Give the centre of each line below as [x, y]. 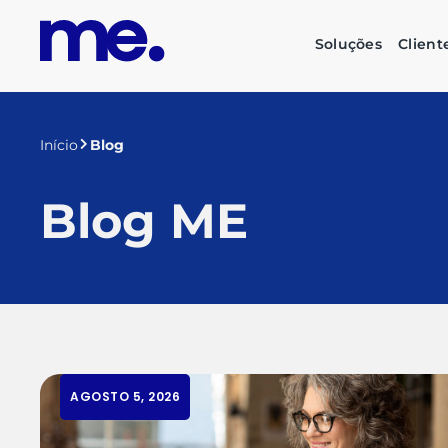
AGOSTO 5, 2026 [125, 396]
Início [59, 145]
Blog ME [144, 221]
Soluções [348, 44]
